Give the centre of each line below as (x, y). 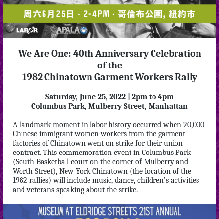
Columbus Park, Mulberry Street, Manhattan (109, 106)
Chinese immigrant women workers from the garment (99, 134)
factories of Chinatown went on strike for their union (98, 143)
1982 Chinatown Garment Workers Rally (109, 77)
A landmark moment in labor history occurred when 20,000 (109, 125)
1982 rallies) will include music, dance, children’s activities (106, 180)
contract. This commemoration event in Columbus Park (102, 153)
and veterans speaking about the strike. (75, 190)
